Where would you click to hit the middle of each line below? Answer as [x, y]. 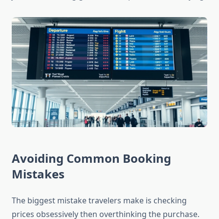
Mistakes [38, 174]
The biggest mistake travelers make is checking [99, 201]
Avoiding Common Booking [91, 158]
